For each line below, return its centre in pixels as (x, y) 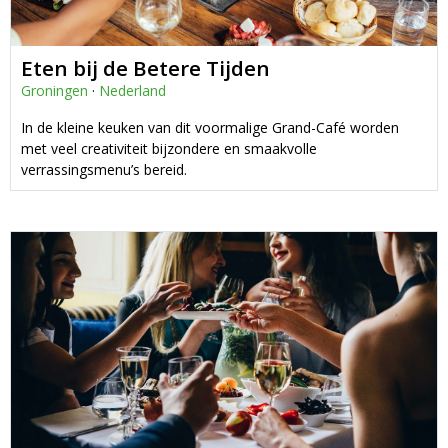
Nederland (132, 90)
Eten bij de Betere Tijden (145, 67)
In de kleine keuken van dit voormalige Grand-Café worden (210, 127)
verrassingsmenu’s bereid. (104, 169)
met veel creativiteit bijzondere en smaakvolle (169, 148)
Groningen (54, 90)
